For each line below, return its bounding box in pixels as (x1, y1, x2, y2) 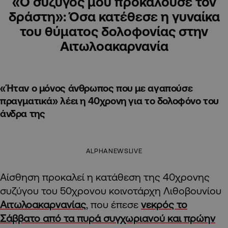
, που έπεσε (86, 198, 141, 210)
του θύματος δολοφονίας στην (20, 23, 208, 39)
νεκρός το (141, 198, 187, 210)
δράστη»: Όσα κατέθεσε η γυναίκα (8, 8, 220, 24)
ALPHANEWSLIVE (85, 147, 142, 154)
